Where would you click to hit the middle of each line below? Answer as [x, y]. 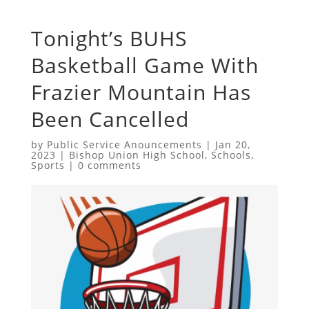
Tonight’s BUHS [109, 38]
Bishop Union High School [137, 154]
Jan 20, [232, 144]
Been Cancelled [110, 119]
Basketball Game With [144, 65]
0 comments [109, 165]
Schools [231, 154]
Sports [48, 165]
